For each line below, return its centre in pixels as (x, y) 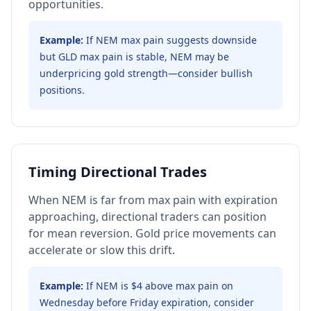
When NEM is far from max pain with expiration (153, 200)
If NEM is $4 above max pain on (160, 286)
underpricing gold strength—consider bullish (146, 73)
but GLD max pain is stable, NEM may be (134, 57)
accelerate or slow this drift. (102, 250)
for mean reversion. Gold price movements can (152, 233)
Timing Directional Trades (118, 172)
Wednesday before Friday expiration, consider (147, 302)
